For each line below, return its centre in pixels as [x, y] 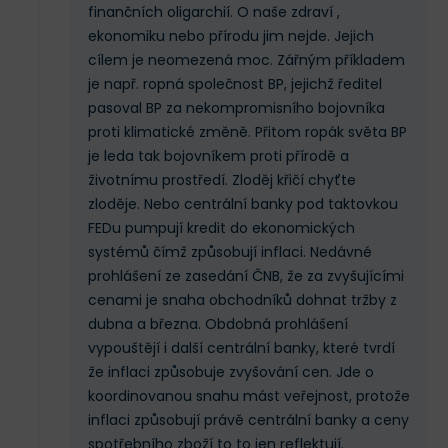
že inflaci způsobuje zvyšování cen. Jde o [231, 372]
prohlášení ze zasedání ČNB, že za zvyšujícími [246, 276]
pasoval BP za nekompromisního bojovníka [236, 108]
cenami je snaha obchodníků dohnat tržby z [242, 300]
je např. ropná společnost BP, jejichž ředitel [235, 84]
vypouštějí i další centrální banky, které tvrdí [241, 348]
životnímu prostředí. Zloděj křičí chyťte [222, 180]
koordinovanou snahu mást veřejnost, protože [249, 396]
